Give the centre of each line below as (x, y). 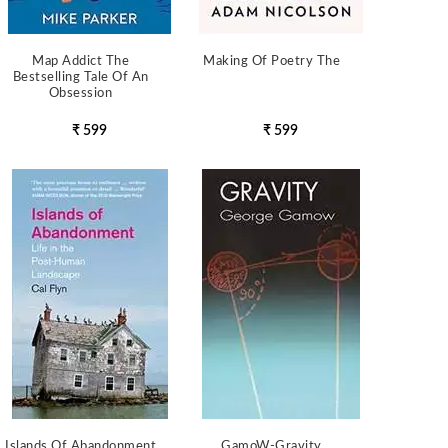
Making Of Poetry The (272, 61)
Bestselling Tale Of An (80, 77)
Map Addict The (81, 61)
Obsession (80, 93)
